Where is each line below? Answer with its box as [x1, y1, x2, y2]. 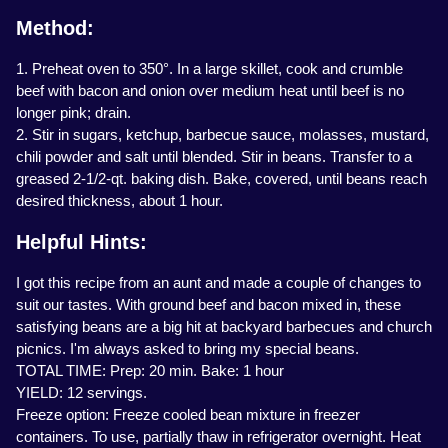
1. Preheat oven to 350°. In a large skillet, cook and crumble [16, 60, 403, 78]
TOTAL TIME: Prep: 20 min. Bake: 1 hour [16, 362, 284, 380]
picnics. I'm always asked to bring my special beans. [16, 340, 359, 358]
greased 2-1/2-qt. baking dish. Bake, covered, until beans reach [16, 170, 427, 188]
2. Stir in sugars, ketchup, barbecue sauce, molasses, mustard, [16, 126, 429, 144]
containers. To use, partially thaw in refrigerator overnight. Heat [16, 428, 421, 446]
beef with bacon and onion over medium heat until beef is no [16, 82, 404, 100]
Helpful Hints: [16, 231, 147, 254]
